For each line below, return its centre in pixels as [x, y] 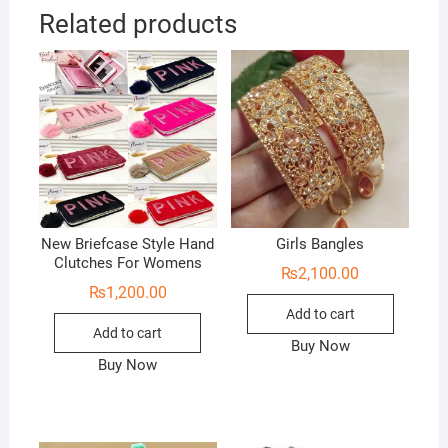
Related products [137, 24]
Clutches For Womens [127, 263]
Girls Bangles [320, 244]
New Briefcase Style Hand [128, 244]
